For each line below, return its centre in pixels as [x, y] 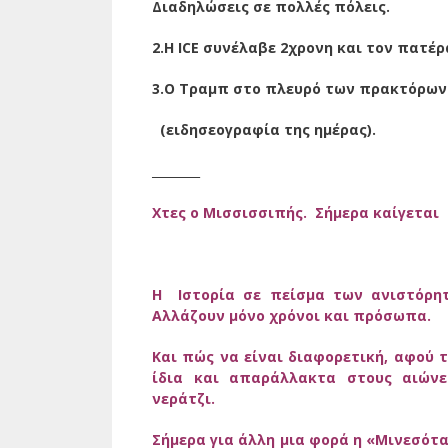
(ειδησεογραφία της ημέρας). [264, 130]
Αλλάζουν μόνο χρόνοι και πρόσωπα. [291, 316]
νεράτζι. [183, 399]
